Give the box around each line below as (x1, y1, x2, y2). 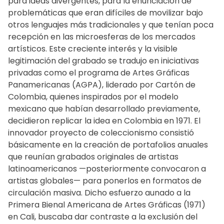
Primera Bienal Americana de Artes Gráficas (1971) (8, 199, 205, 210)
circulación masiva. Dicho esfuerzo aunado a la (8, 187, 190, 198)
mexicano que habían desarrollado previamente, (8, 103, 200, 114)
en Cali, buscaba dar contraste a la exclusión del (8, 211, 197, 222)
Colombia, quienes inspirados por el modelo (8, 91, 178, 102)
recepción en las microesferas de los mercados (8, 31, 195, 42)
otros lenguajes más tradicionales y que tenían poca (8, 19, 213, 30)
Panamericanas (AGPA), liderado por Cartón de (8, 79, 195, 90)
